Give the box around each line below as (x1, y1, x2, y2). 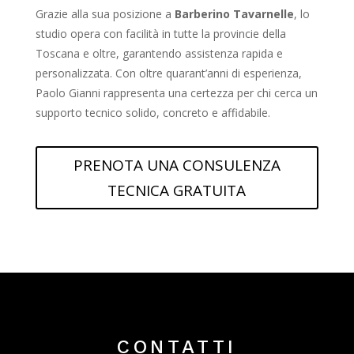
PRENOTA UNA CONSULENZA (73, 155, 281, 176)
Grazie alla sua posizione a (35, 6, 171, 22)
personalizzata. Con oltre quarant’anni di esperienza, (35, 66, 302, 81)
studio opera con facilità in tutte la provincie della (35, 26, 286, 42)
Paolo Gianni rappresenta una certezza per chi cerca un (35, 85, 318, 101)
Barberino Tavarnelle (174, 6, 294, 22)
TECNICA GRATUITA (107, 180, 247, 201)
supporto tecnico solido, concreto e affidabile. (35, 105, 270, 121)
